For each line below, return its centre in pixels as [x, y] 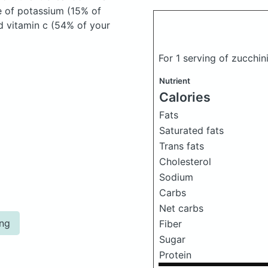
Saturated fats [191, 130]
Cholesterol [185, 162]
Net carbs [181, 208]
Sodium [176, 177]
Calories [185, 97]
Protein [175, 255]
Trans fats [182, 146]
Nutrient [175, 81]
